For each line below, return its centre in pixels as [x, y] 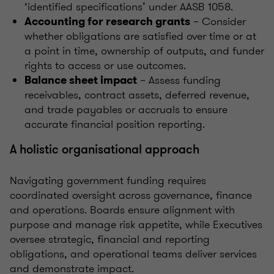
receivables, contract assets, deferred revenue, [137, 95]
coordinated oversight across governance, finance [131, 195]
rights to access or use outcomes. [105, 66]
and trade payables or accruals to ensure [126, 110]
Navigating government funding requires [108, 181]
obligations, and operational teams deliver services [133, 254]
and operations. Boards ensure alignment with [122, 210]
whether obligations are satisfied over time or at [140, 36]
